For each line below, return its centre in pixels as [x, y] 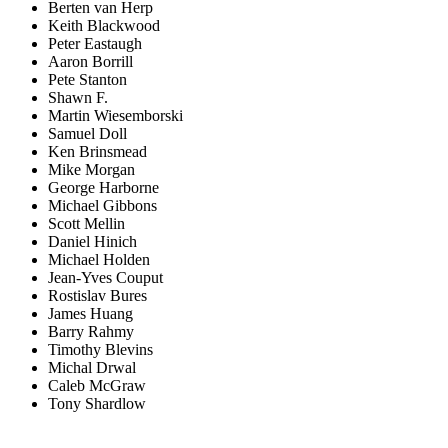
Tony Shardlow [97, 404]
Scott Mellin [86, 224]
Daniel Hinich [92, 242]
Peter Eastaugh [95, 44]
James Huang [90, 314]
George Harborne [103, 188]
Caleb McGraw [97, 386]
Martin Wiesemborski [115, 116]
